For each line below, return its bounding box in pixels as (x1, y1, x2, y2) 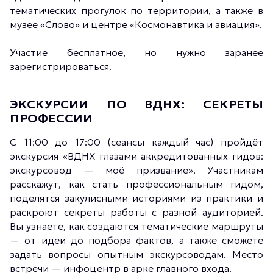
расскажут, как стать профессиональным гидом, (10, 178, 263, 190)
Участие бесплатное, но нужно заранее (10, 46, 263, 58)
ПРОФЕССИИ (10, 111, 93, 126)
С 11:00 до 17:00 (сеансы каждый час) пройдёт (10, 136, 263, 148)
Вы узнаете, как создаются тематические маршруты (10, 220, 263, 232)
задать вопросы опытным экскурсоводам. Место (10, 248, 263, 260)
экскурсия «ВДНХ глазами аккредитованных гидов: (10, 150, 263, 162)
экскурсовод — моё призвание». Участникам (10, 164, 263, 176)
